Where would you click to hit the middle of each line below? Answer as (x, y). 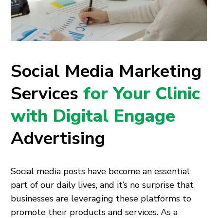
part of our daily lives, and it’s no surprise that (102, 185)
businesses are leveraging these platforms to (101, 198)
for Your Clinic (142, 93)
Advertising (58, 138)
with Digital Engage (93, 116)
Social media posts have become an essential (100, 171)
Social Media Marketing (106, 71)
